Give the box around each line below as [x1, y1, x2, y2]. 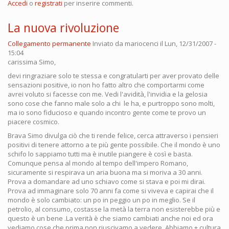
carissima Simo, [8, 57, 56, 66]
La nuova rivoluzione [8, 19, 119, 36]
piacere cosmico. [8, 117, 59, 126]
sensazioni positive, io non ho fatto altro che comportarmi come [8, 80, 204, 89]
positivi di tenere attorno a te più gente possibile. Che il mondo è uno [8, 140, 220, 149]
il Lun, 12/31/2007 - [158, 38, 216, 48]
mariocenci [125, 38, 158, 48]
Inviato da [93, 38, 125, 48]
